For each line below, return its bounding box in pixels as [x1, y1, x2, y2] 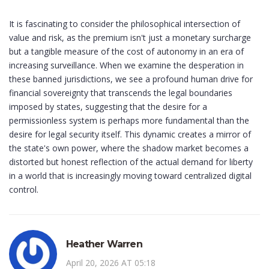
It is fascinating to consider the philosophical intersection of [9, 18, 240, 30]
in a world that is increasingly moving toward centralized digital [9, 170, 252, 182]
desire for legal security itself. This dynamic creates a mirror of [9, 128, 251, 141]
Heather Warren [66, 238, 142, 250]
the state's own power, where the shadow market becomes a [9, 142, 249, 154]
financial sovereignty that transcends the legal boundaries [9, 87, 232, 99]
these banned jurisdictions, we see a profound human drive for [9, 73, 253, 85]
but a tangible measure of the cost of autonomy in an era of [9, 46, 244, 58]
